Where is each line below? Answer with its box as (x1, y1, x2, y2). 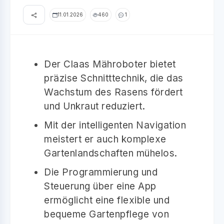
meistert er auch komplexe (44, 133, 166, 145)
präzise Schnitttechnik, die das (44, 72, 183, 84)
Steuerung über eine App (44, 180, 156, 192)
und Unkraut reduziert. (44, 100, 145, 112)
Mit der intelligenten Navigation (44, 119, 186, 131)
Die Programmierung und (44, 166, 157, 178)
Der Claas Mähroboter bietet (44, 58, 176, 70)
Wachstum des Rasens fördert (44, 86, 183, 98)
